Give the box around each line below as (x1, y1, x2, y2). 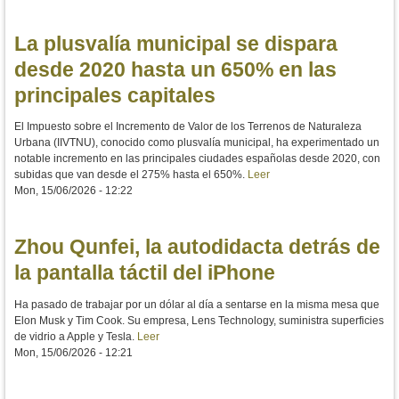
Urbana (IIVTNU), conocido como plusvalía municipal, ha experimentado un (14, 136, 379, 150)
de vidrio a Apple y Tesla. (14, 330, 137, 343)
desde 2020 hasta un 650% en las (14, 57, 337, 81)
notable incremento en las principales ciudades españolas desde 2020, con (14, 152, 380, 166)
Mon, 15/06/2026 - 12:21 (14, 346, 133, 359)
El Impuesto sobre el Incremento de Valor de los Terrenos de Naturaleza (14, 120, 362, 134)
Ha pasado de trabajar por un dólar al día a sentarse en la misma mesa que (14, 297, 379, 311)
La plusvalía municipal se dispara (14, 31, 338, 55)
